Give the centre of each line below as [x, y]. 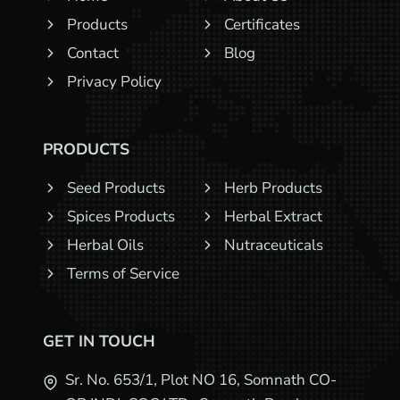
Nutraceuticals [274, 245]
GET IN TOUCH [99, 341]
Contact [93, 53]
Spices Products [121, 217]
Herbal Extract [273, 217]
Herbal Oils [105, 245]
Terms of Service [123, 274]
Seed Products [116, 188]
